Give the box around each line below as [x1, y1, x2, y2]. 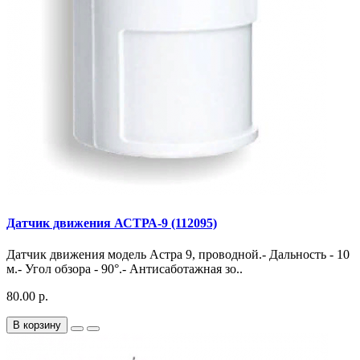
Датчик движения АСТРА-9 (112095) [6, 215, 217, 230]
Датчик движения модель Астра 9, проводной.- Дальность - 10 [6, 247, 350, 261]
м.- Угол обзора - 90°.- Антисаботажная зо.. [6, 261, 243, 276]
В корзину [13, 318, 61, 331]
